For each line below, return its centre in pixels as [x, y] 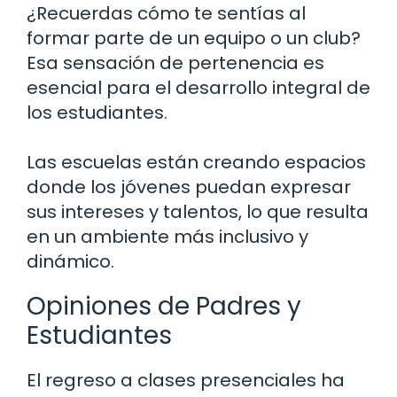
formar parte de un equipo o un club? [194, 39]
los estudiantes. [97, 113]
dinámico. [70, 262]
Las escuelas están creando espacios [196, 163]
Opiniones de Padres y [164, 307]
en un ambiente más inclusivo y [167, 237]
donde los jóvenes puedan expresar [189, 187]
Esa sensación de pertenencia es [175, 63]
